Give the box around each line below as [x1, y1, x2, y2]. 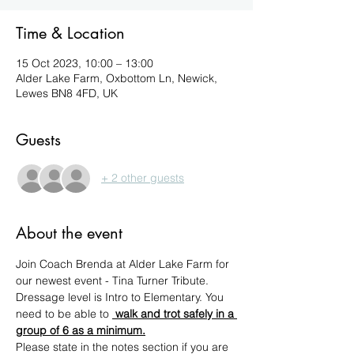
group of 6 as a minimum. [16, 322, 145, 337]
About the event [16, 222, 122, 243]
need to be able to [16, 306, 112, 321]
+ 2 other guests [101, 171, 184, 186]
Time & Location [16, 22, 125, 43]
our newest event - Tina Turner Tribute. [16, 273, 209, 288]
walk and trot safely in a [112, 306, 237, 321]
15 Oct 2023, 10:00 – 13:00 [16, 55, 153, 70]
